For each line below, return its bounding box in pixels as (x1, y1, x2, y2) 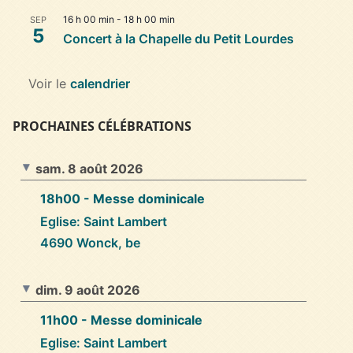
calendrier (70, 75, 130, 91)
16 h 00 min (63, 13, 114, 25)
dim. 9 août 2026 (35, 281, 140, 298)
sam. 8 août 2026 (35, 160, 143, 176)
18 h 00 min (124, 13, 175, 25)
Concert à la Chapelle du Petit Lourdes (63, 30, 294, 46)
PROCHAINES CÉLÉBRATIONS (13, 117, 191, 135)
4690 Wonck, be (40, 234, 140, 251)
